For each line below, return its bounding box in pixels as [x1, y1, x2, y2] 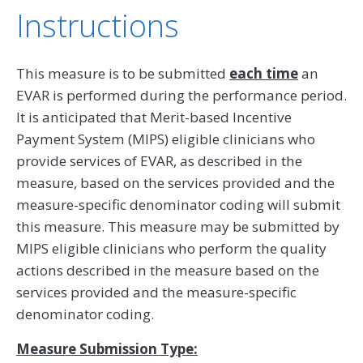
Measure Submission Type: [16, 339, 198, 358]
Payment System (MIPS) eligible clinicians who [16, 129, 315, 148]
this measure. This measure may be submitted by [16, 216, 340, 236]
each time [229, 63, 298, 83]
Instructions [16, 3, 179, 46]
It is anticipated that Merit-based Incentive [16, 107, 292, 126]
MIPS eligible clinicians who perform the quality [16, 238, 327, 258]
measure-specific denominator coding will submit [16, 194, 340, 214]
